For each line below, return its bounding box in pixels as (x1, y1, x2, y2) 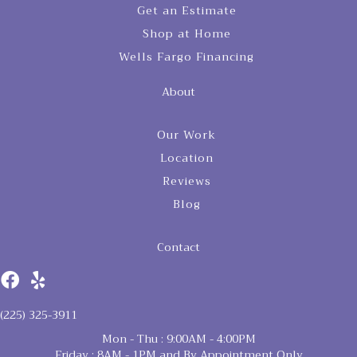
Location (159, 148, 214, 168)
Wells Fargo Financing (119, 47, 254, 67)
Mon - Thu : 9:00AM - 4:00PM (101, 329, 256, 349)
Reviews (162, 171, 211, 191)
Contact (157, 237, 200, 257)
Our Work (157, 125, 216, 145)
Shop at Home (142, 24, 231, 44)
